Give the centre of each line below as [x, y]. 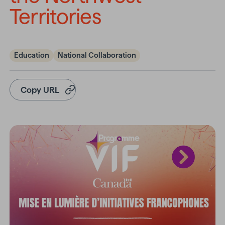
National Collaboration [97, 55]
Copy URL [40, 90]
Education [31, 55]
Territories [55, 17]
